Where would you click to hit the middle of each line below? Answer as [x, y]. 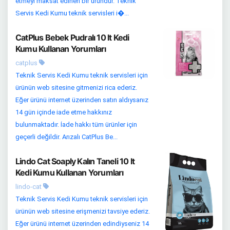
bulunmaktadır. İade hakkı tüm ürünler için [76, 125]
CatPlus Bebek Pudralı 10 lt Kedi [72, 38]
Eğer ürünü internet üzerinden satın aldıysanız [82, 100]
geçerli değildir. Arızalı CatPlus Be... [66, 137]
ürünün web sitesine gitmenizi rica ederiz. [76, 88]
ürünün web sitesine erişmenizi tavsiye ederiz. [83, 212]
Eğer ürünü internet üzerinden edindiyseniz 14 [82, 224]
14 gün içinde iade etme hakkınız [64, 112]
